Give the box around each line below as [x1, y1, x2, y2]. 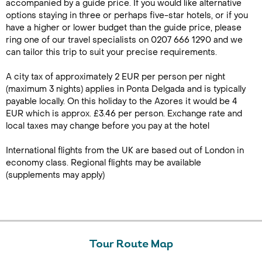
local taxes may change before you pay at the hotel [6, 120, 209, 132]
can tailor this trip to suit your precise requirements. [6, 47, 217, 58]
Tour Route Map [89, 239, 173, 250]
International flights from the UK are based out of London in [6, 145, 244, 156]
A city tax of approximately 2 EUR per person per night [6, 71, 225, 82]
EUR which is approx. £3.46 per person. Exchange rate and [6, 108, 242, 119]
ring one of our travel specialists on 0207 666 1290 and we [6, 35, 243, 46]
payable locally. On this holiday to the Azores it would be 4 [6, 96, 237, 107]
